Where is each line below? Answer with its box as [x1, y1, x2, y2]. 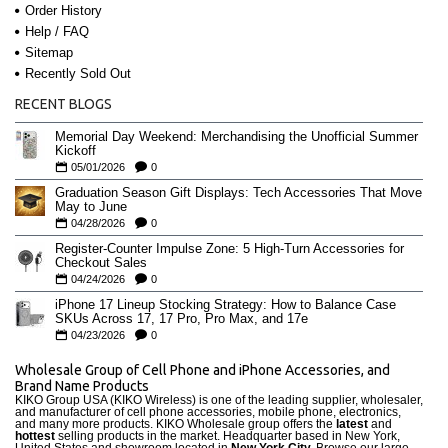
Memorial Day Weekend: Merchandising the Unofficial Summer [55, 128, 418, 144]
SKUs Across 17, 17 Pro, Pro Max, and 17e [55, 310, 308, 326]
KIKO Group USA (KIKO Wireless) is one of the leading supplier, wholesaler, [15, 392, 423, 407]
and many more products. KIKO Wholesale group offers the [15, 416, 336, 431]
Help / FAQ [25, 23, 89, 39]
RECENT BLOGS [15, 95, 112, 112]
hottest [15, 428, 55, 443]
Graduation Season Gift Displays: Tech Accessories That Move [55, 184, 422, 200]
